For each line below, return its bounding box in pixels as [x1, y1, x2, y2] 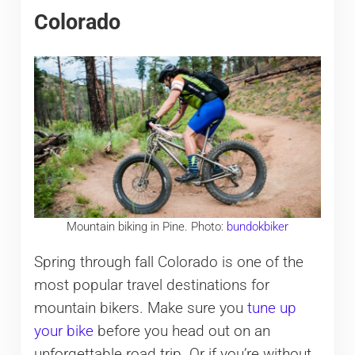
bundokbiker [226, 219, 288, 235]
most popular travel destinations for [33, 276, 269, 294]
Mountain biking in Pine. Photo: [66, 219, 227, 235]
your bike [33, 322, 94, 340]
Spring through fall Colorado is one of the [33, 253, 303, 271]
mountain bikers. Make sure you [33, 299, 247, 317]
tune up [246, 299, 296, 317]
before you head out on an [93, 322, 270, 340]
